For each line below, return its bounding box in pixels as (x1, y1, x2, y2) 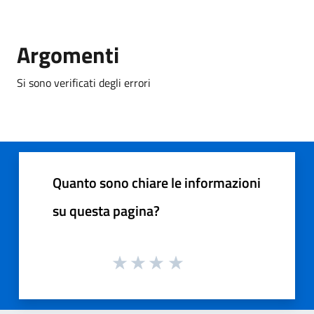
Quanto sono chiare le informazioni (53, 172, 261, 193)
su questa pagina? (53, 200, 160, 221)
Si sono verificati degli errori (17, 74, 151, 91)
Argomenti (17, 38, 119, 71)
